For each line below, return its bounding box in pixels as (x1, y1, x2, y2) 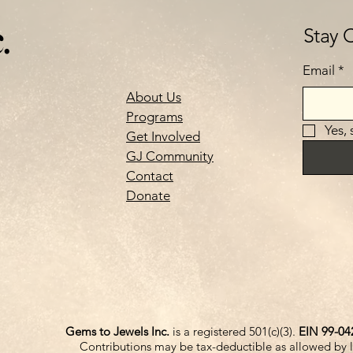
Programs (126, 109, 183, 124)
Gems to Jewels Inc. (65, 324, 169, 339)
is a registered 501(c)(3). (169, 324, 299, 339)
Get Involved (126, 128, 200, 144)
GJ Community (126, 148, 214, 164)
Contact (126, 168, 173, 184)
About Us (126, 89, 181, 105)
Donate (126, 188, 170, 203)
